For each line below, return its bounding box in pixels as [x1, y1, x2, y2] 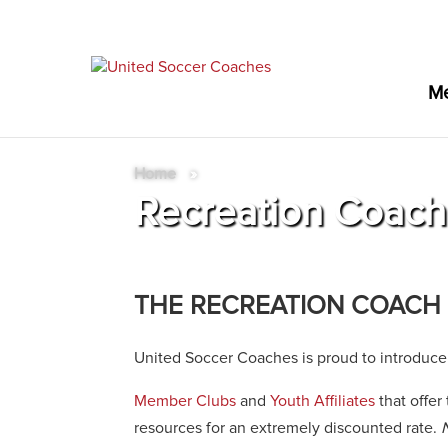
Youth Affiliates [270, 392, 376, 409]
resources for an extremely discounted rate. [134, 419, 442, 436]
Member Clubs [134, 392, 237, 409]
